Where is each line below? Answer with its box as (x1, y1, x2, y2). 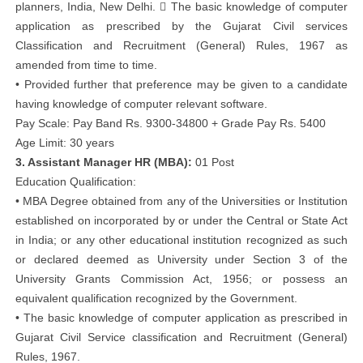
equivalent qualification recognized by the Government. (15, 292, 297, 305)
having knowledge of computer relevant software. (15, 97, 267, 110)
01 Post (192, 156, 234, 169)
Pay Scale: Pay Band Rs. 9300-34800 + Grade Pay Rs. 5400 (15, 117, 326, 130)
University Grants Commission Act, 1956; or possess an (15, 272, 348, 285)
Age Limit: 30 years (15, 136, 114, 149)
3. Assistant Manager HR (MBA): (15, 156, 192, 169)
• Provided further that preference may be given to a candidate (15, 78, 348, 91)
